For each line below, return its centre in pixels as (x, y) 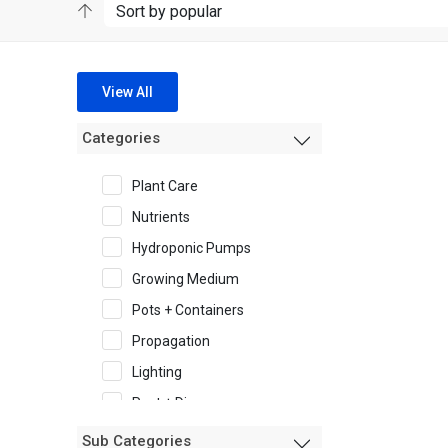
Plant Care (165, 186)
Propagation (171, 341)
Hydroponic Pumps (191, 248)
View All (127, 92)
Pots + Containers (188, 310)
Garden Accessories (195, 434)
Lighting (157, 372)
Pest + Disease (178, 403)
